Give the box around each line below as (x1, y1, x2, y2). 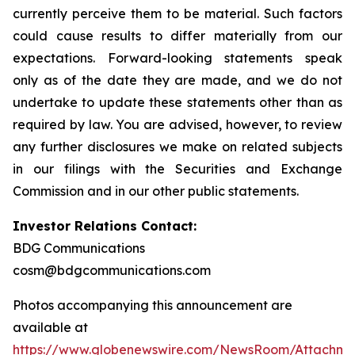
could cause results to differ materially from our (13, 27, 342, 44)
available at (13, 319, 88, 335)
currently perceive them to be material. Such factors (13, 5, 342, 21)
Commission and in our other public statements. (13, 182, 299, 199)
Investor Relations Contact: (13, 217, 197, 234)
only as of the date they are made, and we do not (13, 71, 342, 88)
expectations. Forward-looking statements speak (13, 49, 342, 66)
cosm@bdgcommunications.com (13, 261, 211, 278)
